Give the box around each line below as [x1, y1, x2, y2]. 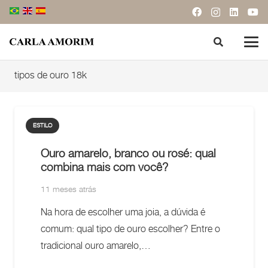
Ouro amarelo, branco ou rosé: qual [41, 148, 216, 160]
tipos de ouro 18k [14, 71, 87, 81]
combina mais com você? [41, 162, 168, 173]
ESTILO [33, 123, 53, 129]
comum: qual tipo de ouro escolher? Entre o [41, 224, 220, 235]
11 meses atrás [41, 185, 96, 194]
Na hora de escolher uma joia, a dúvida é [41, 208, 205, 218]
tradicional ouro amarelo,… [41, 241, 151, 252]
